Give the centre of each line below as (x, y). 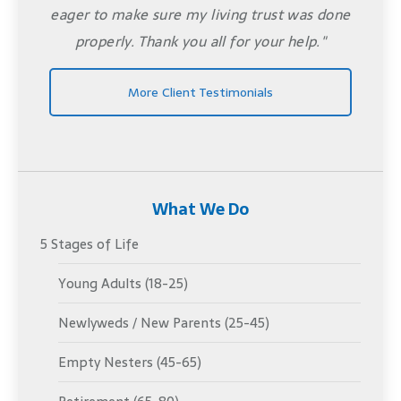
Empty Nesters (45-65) (130, 362)
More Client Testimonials (200, 93)
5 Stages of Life (90, 243)
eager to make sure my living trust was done (200, 15)
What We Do (200, 209)
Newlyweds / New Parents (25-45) (164, 322)
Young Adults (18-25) (123, 283)
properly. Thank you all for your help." (200, 42)
